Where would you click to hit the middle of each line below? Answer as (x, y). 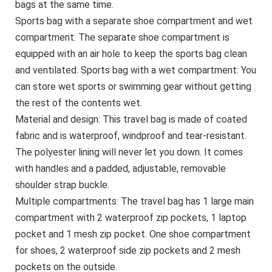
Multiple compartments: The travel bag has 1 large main (134, 202)
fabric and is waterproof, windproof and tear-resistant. (131, 136)
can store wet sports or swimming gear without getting (133, 87)
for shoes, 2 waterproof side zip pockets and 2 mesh (128, 251)
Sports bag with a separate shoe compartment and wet (134, 21)
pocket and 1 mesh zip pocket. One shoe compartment (133, 234)
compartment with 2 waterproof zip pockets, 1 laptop (131, 218)
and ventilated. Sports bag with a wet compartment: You (136, 70)
